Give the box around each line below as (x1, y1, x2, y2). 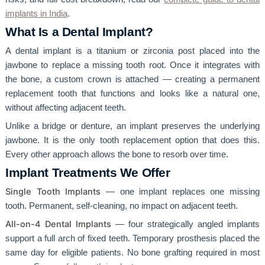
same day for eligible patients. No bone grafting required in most (5, 247, 260, 257)
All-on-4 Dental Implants (5, 218, 111, 230)
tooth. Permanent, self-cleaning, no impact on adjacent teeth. (5, 201, 238, 211)
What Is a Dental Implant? (5, 25, 153, 39)
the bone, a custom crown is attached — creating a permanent (5, 74, 260, 84)
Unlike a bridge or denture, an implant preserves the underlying (5, 121, 260, 131)
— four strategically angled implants (111, 219, 260, 229)
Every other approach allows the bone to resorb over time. (5, 149, 228, 159)
